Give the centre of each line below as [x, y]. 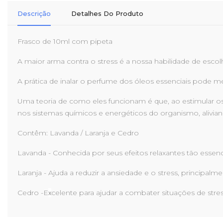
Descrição [34, 13]
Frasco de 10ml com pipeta [65, 41]
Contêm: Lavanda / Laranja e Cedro [78, 133]
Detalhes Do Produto [108, 13]
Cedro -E [33, 193]
